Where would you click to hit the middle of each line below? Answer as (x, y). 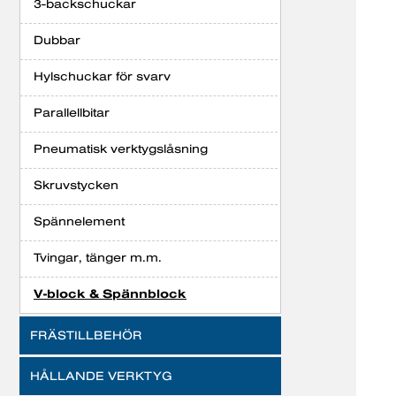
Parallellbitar (72, 112)
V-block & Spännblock (110, 294)
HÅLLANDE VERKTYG (101, 376)
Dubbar (57, 40)
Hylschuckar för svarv (102, 76)
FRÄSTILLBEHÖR (86, 335)
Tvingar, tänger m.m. (98, 257)
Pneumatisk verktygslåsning (121, 148)
